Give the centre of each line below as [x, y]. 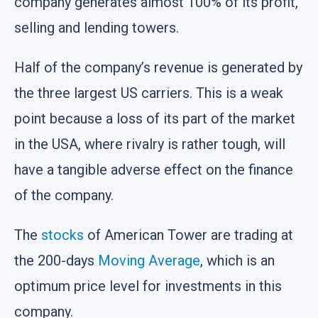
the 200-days [56, 260]
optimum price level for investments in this [148, 286]
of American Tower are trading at [188, 235]
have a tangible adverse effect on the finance [154, 169]
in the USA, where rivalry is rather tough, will [150, 144]
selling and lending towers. [97, 27]
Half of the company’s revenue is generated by [158, 67]
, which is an [237, 260]
